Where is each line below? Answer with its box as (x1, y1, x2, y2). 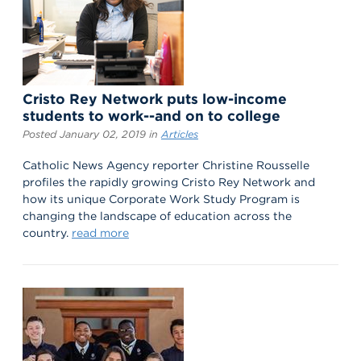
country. (23, 226, 72, 239)
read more (72, 226, 129, 239)
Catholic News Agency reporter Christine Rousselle (23, 158, 309, 172)
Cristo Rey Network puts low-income (23, 89, 287, 107)
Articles (161, 127, 198, 140)
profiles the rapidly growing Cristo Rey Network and (23, 175, 315, 189)
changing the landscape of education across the (23, 209, 292, 222)
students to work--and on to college (23, 106, 280, 124)
